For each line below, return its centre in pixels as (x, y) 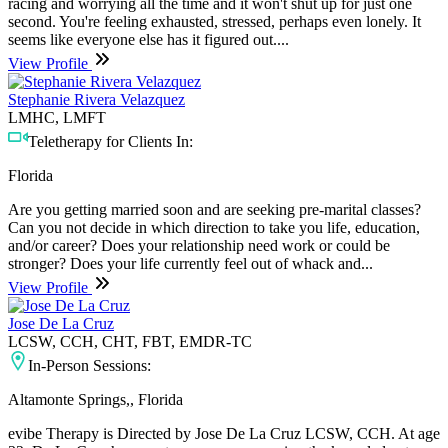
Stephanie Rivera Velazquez (96, 99)
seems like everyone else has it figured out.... (148, 39)
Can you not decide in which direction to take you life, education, (214, 227)
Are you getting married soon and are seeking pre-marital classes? (214, 209)
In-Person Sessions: (89, 365)
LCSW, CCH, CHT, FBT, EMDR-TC (130, 341)
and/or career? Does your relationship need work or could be (199, 245)
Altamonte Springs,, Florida (95, 399)
